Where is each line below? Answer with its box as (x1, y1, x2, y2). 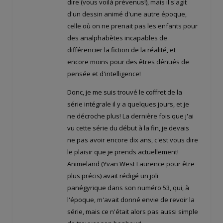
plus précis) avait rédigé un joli (67, 171, 158, 180)
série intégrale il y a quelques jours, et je (67, 99, 189, 109)
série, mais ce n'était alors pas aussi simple (67, 207, 198, 216)
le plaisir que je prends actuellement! (67, 147, 179, 156)
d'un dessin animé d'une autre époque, (67, 9, 187, 18)
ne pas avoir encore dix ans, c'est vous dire (67, 135, 198, 144)
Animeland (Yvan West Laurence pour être (67, 159, 195, 168)
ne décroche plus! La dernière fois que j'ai (67, 111, 194, 120)
